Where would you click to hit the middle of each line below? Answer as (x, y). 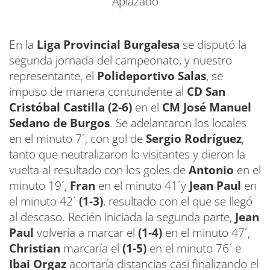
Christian (35, 248)
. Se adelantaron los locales (178, 123)
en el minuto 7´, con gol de (77, 139)
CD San (206, 92)
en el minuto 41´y (142, 186)
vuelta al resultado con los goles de (99, 170)
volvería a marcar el (86, 233)
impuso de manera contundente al (98, 92)
